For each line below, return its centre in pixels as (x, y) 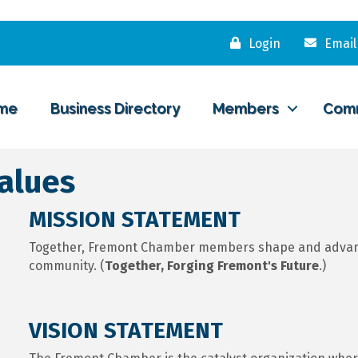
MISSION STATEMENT (134, 219)
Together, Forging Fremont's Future (211, 265)
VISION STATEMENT (125, 330)
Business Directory (115, 109)
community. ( (66, 265)
